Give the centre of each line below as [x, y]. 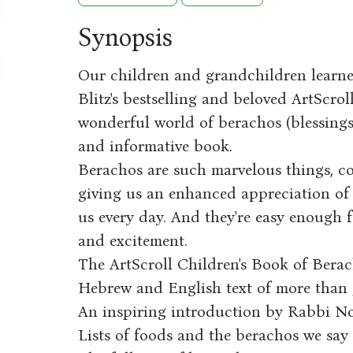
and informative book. [155, 146]
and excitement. [132, 240]
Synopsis [125, 37]
